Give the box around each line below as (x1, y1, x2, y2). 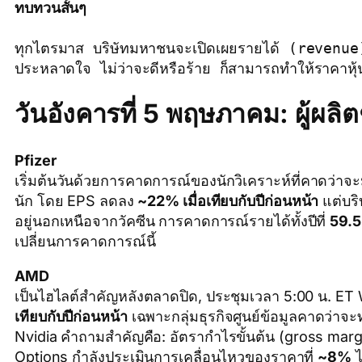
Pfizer (15, 151, 57, 169)
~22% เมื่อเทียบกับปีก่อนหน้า (137, 192, 319, 209)
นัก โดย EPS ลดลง (15, 192, 138, 209)
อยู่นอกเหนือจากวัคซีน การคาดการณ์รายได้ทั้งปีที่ (15, 212, 330, 229)
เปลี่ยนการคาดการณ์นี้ (15, 232, 156, 250)
